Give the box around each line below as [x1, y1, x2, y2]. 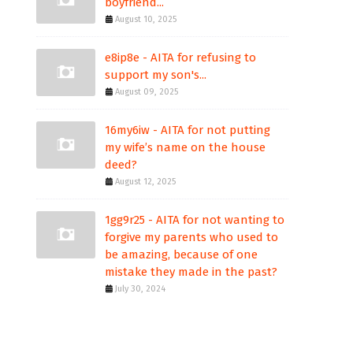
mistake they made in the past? [105, 265, 277, 279]
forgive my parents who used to [105, 230, 278, 244]
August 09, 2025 [115, 87, 178, 97]
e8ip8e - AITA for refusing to [105, 50, 256, 65]
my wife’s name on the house [105, 140, 266, 154]
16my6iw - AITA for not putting [105, 123, 270, 137]
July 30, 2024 [115, 284, 165, 294]
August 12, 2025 [115, 176, 176, 187]
